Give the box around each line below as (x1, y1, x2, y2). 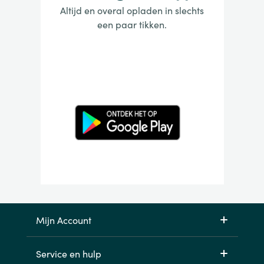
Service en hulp (35, 247, 101, 260)
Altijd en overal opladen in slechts (60, 4, 204, 17)
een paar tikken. (97, 18, 167, 31)
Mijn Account (35, 213, 91, 227)
